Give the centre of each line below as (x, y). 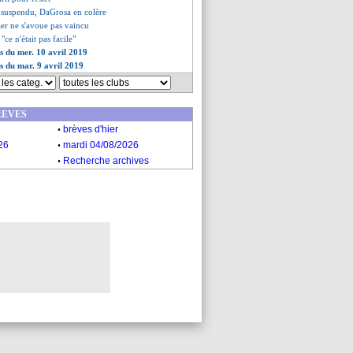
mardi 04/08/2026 (101, 145)
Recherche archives (106, 161)
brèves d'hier (91, 129)
